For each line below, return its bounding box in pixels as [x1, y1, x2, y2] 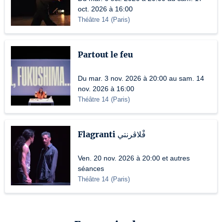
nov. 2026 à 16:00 [78, 85, 134, 93]
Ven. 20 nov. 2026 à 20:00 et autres [78, 154, 190, 162]
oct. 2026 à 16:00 [78, 5, 133, 13]
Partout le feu [78, 50, 133, 59]
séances [78, 165, 104, 172]
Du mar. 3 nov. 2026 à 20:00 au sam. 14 [78, 74, 204, 82]
